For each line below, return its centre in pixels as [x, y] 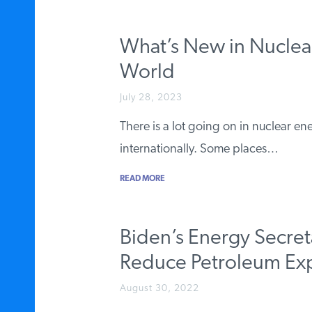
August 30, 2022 [159, 288]
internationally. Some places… [199, 149]
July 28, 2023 [151, 97]
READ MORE [142, 179]
